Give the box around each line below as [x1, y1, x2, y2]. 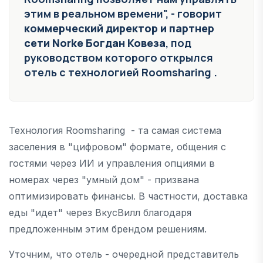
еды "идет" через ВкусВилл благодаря [9, 206, 191, 218]
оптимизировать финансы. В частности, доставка [9, 190, 248, 202]
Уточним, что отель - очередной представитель [9, 248, 239, 260]
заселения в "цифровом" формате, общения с [9, 140, 226, 153]
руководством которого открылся [24, 50, 213, 65]
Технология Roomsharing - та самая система [9, 124, 221, 136]
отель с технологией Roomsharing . [24, 65, 217, 79]
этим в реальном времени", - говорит [24, 6, 222, 21]
